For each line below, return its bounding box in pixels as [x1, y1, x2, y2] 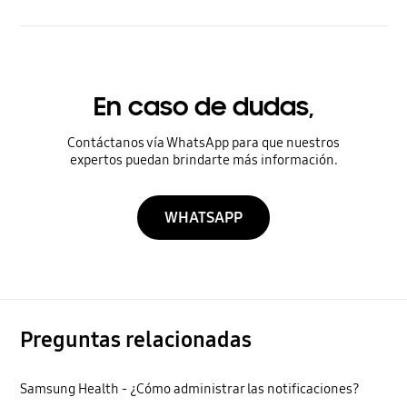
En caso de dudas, [93, 90, 314, 123]
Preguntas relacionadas [20, 326, 253, 352]
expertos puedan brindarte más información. [69, 151, 338, 168]
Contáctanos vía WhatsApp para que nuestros [67, 134, 340, 151]
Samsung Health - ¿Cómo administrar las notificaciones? [20, 381, 361, 398]
